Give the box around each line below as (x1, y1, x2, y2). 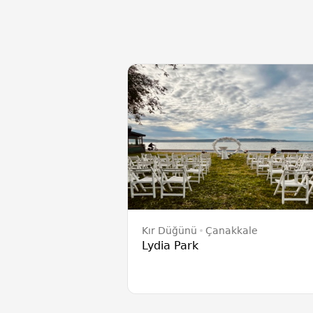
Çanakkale (205, 225, 258, 236)
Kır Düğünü (142, 225, 197, 236)
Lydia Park (142, 239, 198, 252)
